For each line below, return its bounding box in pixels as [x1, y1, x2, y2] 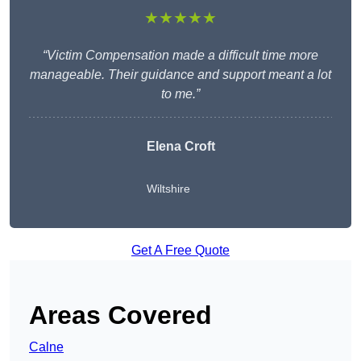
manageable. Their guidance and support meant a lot [30, 68, 331, 82]
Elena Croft [146, 139, 215, 154]
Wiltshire [146, 182, 190, 196]
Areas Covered [29, 301, 212, 330]
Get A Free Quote [131, 243, 230, 258]
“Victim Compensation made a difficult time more [43, 48, 318, 63]
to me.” [161, 87, 200, 102]
